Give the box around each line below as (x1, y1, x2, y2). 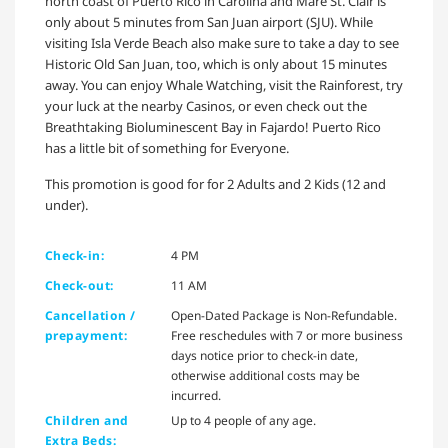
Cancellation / (45, 307, 136, 325)
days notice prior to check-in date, (171, 347, 358, 365)
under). (45, 196, 88, 215)
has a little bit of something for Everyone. (45, 139, 289, 158)
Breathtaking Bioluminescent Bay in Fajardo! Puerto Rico (45, 118, 381, 137)
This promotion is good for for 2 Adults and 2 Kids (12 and (45, 175, 386, 194)
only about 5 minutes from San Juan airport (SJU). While (45, 13, 373, 32)
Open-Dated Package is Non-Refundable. (171, 307, 397, 325)
